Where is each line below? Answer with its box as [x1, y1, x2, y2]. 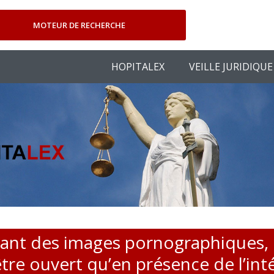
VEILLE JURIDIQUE [189, 60, 273, 73]
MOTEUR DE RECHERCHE [32, 19, 125, 31]
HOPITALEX [111, 60, 165, 73]
